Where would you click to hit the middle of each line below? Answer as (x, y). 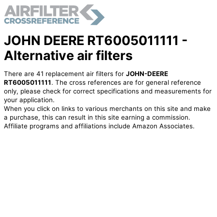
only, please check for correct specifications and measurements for (108, 91)
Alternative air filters (68, 55)
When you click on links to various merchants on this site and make (107, 109)
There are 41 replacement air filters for (65, 74)
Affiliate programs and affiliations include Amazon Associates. (99, 126)
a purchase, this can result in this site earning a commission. (97, 117)
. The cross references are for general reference (126, 83)
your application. (29, 100)
